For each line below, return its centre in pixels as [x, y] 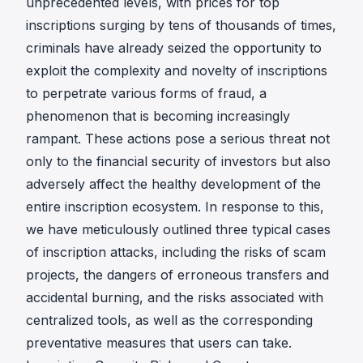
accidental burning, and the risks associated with [175, 297]
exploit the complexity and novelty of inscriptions [177, 70]
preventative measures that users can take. [159, 343]
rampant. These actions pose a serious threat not [178, 139]
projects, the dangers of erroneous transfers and [177, 275]
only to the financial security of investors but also [178, 161]
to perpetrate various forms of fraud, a [146, 93]
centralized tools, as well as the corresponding [169, 320]
